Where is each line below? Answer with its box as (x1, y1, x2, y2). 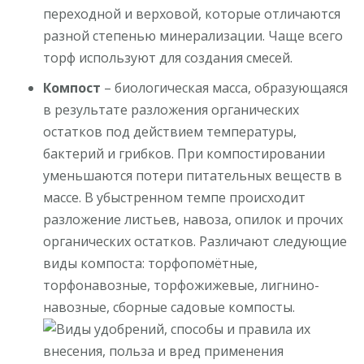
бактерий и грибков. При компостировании (43, 144, 326, 162)
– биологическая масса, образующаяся (104, 78, 349, 97)
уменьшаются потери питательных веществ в (43, 166, 343, 184)
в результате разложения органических (43, 100, 300, 119)
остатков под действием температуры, (43, 122, 297, 141)
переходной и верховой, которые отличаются (43, 4, 341, 23)
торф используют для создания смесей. (43, 48, 293, 67)
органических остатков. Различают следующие (43, 232, 348, 250)
